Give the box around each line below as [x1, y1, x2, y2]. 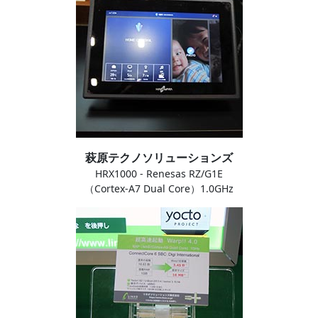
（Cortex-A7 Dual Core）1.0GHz [84, 181, 234, 195]
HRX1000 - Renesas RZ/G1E [95, 166, 223, 180]
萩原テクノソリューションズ [85, 149, 233, 165]
